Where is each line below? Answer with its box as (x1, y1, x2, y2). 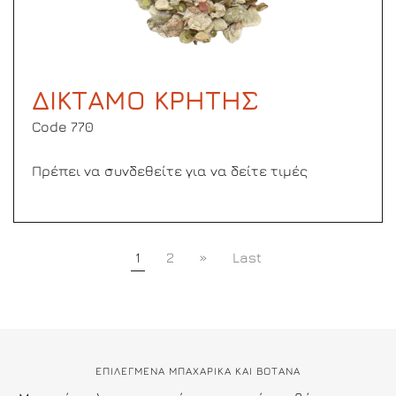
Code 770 (32, 118, 94, 134)
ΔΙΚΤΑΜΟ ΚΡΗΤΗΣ (32, 84, 259, 116)
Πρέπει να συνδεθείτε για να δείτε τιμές (32, 163, 308, 179)
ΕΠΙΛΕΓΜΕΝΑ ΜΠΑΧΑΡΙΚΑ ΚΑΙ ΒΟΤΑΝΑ (95, 364, 301, 377)
